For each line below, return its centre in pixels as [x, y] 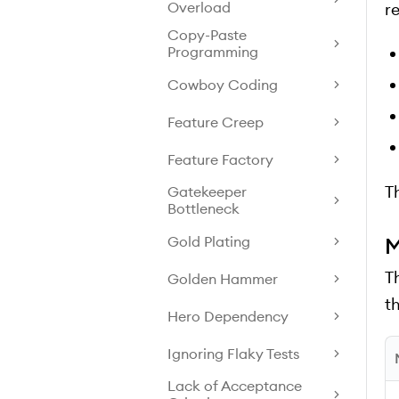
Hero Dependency [228, 316]
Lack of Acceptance [235, 386]
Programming [213, 52]
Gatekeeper [207, 191]
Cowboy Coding [223, 84]
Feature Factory [220, 159]
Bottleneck [204, 208]
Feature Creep [216, 122]
